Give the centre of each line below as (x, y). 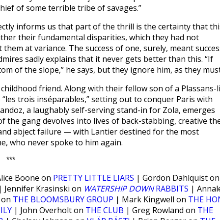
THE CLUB (105, 210)
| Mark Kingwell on (151, 199)
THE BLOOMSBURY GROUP (63, 199)
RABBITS (172, 189)
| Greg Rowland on (161, 210)
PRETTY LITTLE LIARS (94, 178)
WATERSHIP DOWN (119, 189)
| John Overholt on (49, 210)
